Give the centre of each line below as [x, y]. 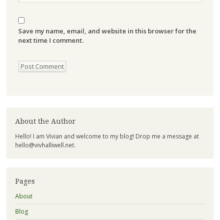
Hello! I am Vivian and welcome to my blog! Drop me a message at [107, 136]
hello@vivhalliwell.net [44, 145]
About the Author [45, 121]
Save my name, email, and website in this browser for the [107, 31]
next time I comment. [51, 41]
